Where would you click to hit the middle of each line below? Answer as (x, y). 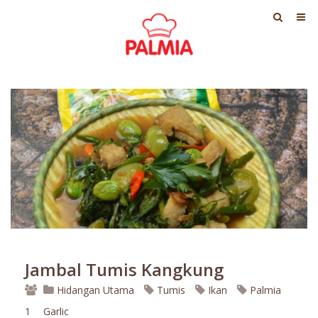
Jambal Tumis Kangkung (124, 270)
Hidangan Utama (95, 290)
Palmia (264, 290)
